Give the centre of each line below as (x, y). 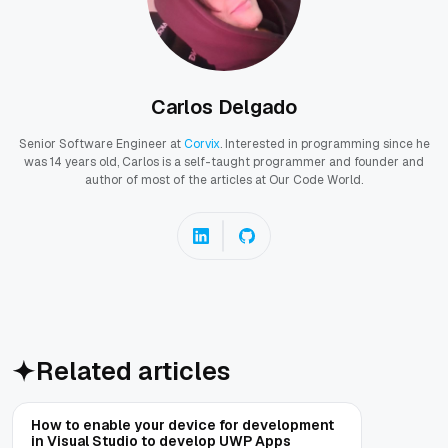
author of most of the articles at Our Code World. (224, 179)
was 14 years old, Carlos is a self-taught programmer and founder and (224, 161)
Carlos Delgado (224, 106)
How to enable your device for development (182, 424)
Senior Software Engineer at (101, 143)
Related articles (133, 370)
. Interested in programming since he (324, 143)
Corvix (201, 143)
